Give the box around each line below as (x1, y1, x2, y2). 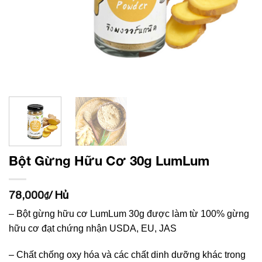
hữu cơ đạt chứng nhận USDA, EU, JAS (9, 223, 177, 233)
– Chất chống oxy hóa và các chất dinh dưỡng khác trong (9, 250, 246, 260)
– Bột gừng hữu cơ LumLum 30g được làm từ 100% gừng (9, 208, 249, 219)
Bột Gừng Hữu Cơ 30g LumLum (9, 152, 209, 168)
